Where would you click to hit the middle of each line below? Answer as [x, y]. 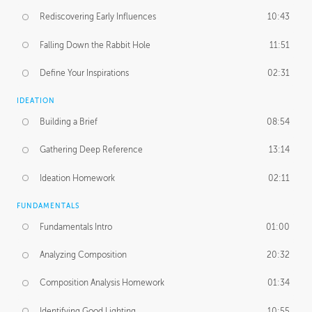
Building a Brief [69, 122]
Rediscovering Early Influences [98, 17]
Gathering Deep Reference [92, 150]
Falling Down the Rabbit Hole [95, 45]
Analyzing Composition [84, 255]
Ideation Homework [78, 178]
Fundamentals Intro [76, 227]
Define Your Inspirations [85, 73]
